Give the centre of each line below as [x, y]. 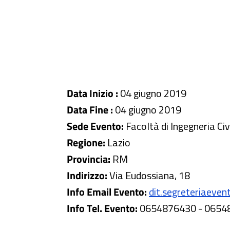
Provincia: [90, 159]
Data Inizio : [92, 93]
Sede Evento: [96, 126]
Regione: [87, 142]
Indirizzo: [88, 175]
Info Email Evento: [107, 192]
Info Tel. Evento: [103, 208]
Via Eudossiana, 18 [150, 175]
